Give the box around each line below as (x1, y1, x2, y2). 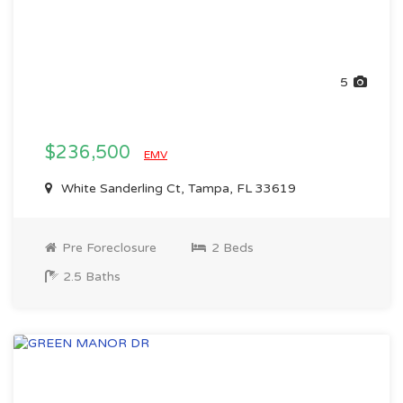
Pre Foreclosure (58, 240, 157, 255)
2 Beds (208, 240, 254, 255)
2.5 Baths (59, 269, 121, 284)
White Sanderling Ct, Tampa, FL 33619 (58, 181, 296, 196)
